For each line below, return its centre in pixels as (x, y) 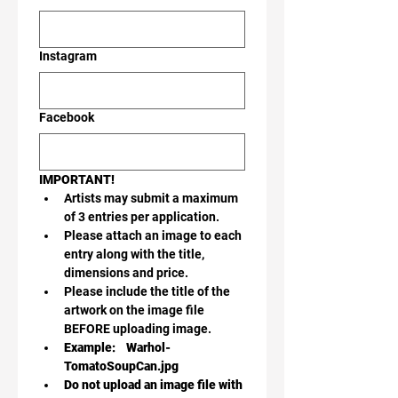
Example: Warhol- (117, 347)
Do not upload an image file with (153, 384)
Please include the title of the (147, 291)
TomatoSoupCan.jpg (121, 366)
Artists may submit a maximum (151, 198)
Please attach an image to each (153, 235)
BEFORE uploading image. (138, 328)
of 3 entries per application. (142, 216)
